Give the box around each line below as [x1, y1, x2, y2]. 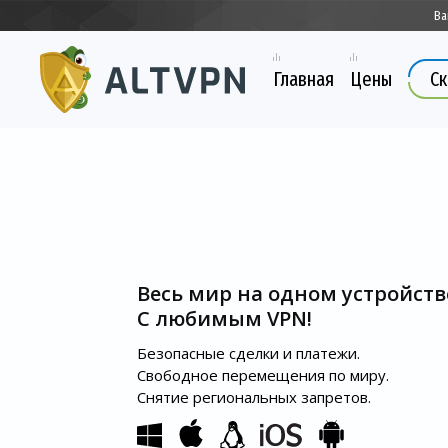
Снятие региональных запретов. [137, 387, 371, 407]
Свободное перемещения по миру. [137, 365, 389, 385]
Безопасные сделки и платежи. [137, 343, 360, 363]
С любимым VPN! [137, 305, 312, 332]
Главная [273, 67, 334, 92]
